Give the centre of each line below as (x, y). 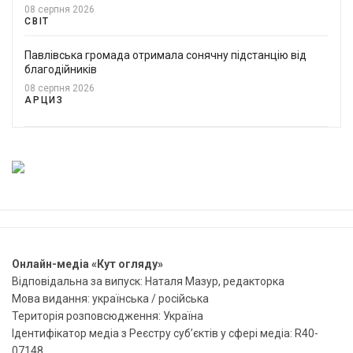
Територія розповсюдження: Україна (108, 316)
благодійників (61, 69)
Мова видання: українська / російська (110, 298)
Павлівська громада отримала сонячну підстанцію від (165, 55)
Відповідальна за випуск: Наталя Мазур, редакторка (148, 281)
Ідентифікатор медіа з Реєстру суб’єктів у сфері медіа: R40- (165, 333)
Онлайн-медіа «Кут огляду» (87, 264)
